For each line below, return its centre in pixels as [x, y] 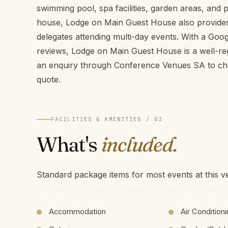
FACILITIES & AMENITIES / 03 [107, 119]
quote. [49, 79]
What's [69, 144]
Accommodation [77, 212]
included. [139, 144]
